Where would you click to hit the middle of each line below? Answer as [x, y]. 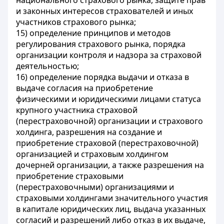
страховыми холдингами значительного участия [112, 198]
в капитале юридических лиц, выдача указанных [111, 209]
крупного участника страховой [77, 110]
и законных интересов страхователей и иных [104, 11]
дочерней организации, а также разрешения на [110, 165]
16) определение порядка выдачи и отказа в [102, 77]
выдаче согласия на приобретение [84, 88]
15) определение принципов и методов [93, 33]
